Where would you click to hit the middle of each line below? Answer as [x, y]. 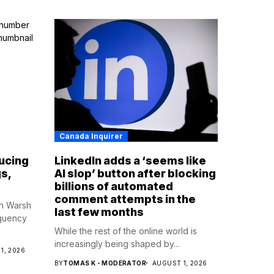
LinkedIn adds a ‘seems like [130, 160]
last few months [99, 212]
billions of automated [113, 186]
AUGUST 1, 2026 [180, 263]
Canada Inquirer [91, 136]
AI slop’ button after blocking [135, 173]
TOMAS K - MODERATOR [105, 263]
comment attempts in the [125, 199]
